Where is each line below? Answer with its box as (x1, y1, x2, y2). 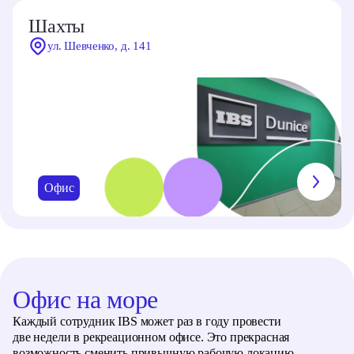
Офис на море (13, 284, 159, 314)
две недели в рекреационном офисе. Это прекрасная (13, 330, 290, 344)
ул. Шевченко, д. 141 (47, 40, 152, 53)
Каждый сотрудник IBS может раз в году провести (13, 314, 281, 328)
